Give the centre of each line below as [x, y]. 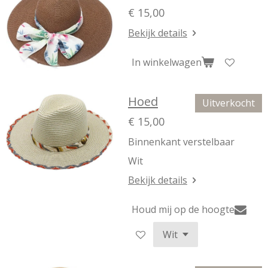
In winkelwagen [167, 62]
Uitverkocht [229, 103]
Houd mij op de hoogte [183, 209]
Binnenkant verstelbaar [181, 142]
